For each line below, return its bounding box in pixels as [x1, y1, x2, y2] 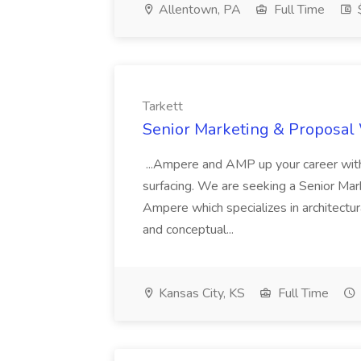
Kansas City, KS [156, 284, 245, 302]
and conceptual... [143, 221, 237, 239]
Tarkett [143, 98, 183, 115]
